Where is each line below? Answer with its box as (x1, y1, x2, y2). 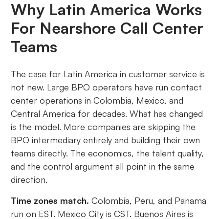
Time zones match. (11, 195, 89, 206)
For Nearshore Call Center (11, 18, 204, 38)
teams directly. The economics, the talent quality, (11, 148, 204, 159)
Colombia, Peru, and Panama (89, 195, 207, 206)
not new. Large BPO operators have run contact (11, 82, 202, 93)
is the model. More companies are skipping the (11, 121, 196, 132)
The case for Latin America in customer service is (11, 68, 205, 80)
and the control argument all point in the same (11, 161, 195, 172)
